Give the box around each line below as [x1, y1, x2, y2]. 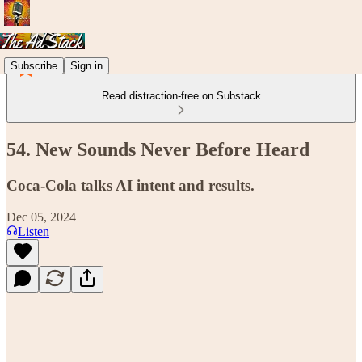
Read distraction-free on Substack [101, 90, 261, 102]
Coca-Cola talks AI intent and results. [6, 176, 255, 194]
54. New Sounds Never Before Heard [6, 138, 309, 160]
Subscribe [11, 59, 57, 72]
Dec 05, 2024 [6, 209, 76, 224]
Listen [18, 224, 49, 238]
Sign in [70, 59, 103, 72]
